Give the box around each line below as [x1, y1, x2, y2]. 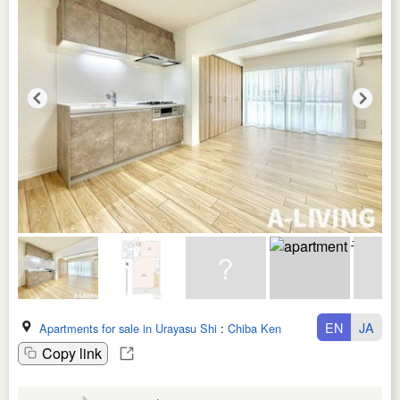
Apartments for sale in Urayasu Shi [39, 319, 217, 337]
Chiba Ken [228, 319, 281, 337]
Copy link [42, 342, 102, 363]
